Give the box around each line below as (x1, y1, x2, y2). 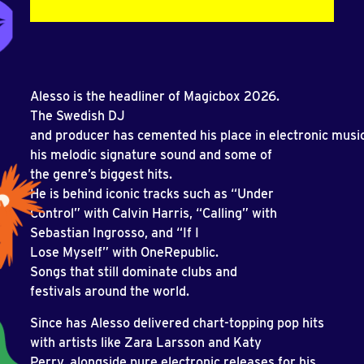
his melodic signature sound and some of (30, 147, 272, 162)
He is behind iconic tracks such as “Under (30, 186, 274, 201)
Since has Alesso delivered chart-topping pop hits (30, 315, 324, 331)
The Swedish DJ (30, 108, 125, 123)
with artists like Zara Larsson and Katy (30, 335, 262, 350)
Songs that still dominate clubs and (30, 264, 237, 279)
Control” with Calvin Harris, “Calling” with (30, 206, 277, 221)
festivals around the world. (30, 284, 193, 299)
